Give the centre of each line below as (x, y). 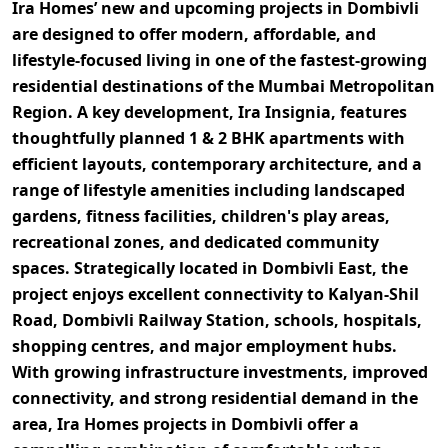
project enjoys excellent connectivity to (170, 294)
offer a (331, 424)
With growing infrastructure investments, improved (220, 372)
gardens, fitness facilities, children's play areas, (201, 216)
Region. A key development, (125, 112)
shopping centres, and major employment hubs (202, 346)
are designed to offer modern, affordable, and (194, 34)
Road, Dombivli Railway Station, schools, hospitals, (217, 320)
